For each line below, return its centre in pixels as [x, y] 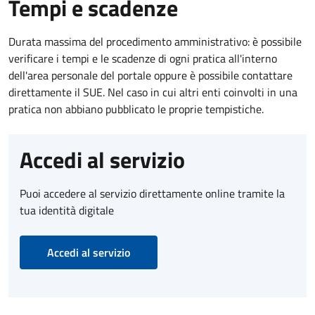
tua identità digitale [67, 210]
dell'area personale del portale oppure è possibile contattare [150, 75]
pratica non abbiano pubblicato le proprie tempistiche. [136, 109]
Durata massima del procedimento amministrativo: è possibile [155, 41]
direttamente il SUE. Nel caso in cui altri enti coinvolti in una [153, 92]
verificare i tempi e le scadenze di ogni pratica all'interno [143, 58]
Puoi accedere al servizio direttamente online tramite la [152, 193]
